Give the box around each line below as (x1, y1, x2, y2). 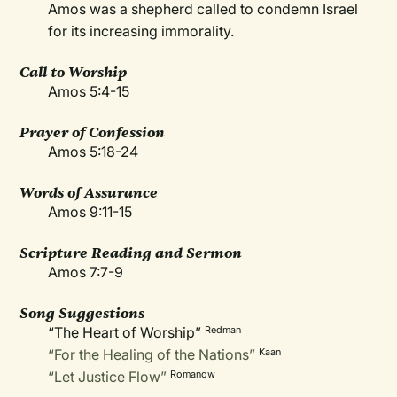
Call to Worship (19, 63, 128, 82)
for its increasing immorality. (48, 22, 235, 40)
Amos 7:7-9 (48, 263, 124, 281)
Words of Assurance (19, 183, 159, 202)
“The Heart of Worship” (48, 323, 206, 341)
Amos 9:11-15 (48, 203, 133, 221)
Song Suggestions (19, 304, 145, 323)
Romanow (170, 368, 216, 380)
